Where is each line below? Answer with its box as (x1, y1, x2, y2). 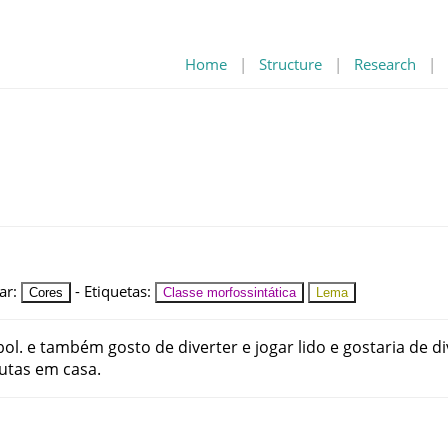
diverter (178, 335, 238, 358)
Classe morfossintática (163, 284, 296, 300)
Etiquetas (84, 280, 147, 301)
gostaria (343, 335, 405, 358)
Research (354, 54, 416, 74)
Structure (259, 54, 322, 74)
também (40, 335, 104, 358)
